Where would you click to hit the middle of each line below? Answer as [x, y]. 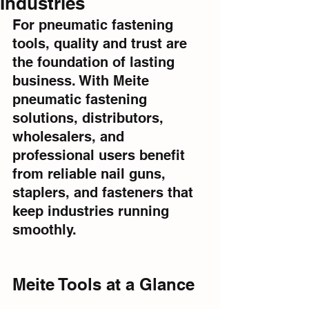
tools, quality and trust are [102, 43]
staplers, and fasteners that [105, 192]
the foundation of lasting [96, 62]
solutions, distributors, [90, 118]
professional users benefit [101, 155]
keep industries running [93, 211]
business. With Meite [83, 81]
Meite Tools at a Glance [103, 284]
